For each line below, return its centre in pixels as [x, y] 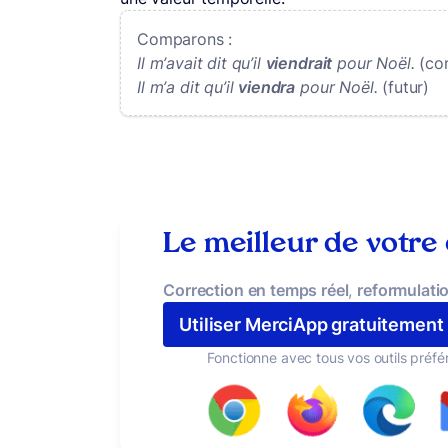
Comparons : [185, 39]
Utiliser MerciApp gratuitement [311, 324]
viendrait [299, 63]
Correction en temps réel [256, 290]
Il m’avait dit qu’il [201, 63]
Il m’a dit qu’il [188, 87]
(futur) [406, 87]
